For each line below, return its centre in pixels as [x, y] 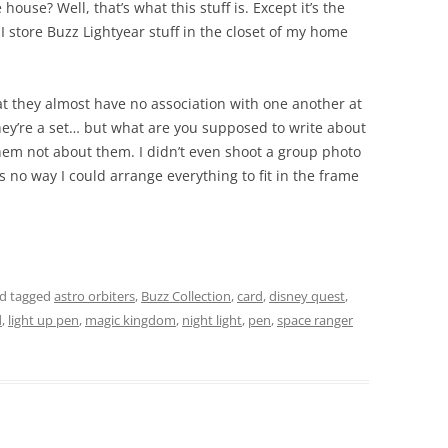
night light [212, 320]
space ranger [315, 320]
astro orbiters [94, 296]
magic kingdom [130, 320]
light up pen [43, 320]
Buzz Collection [186, 296]
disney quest [307, 296]
